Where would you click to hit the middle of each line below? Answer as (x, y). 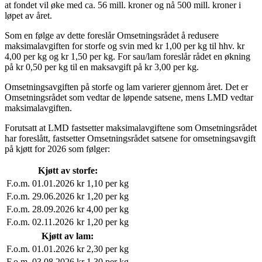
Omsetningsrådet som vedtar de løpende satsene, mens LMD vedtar (129, 98)
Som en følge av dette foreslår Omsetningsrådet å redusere (112, 36)
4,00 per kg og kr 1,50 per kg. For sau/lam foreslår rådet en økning (127, 57)
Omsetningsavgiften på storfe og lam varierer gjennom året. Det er (126, 87)
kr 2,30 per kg (103, 249)
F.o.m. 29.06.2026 (40, 196)
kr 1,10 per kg (103, 184)
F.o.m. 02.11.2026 (40, 222)
